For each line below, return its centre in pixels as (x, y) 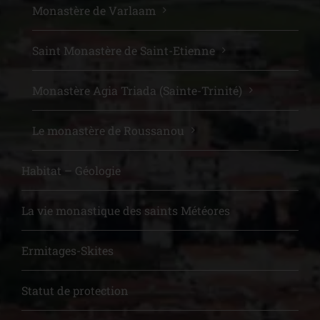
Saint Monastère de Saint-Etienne (124, 51)
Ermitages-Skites (67, 251)
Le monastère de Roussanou (108, 131)
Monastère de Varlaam (94, 11)
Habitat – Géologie (71, 171)
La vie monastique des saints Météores (126, 211)
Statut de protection (75, 291)
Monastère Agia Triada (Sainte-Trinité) (137, 91)
